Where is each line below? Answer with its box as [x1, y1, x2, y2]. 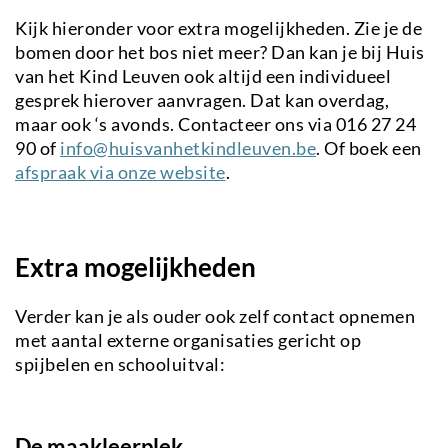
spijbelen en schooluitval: [15, 352, 225, 375]
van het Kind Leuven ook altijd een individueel [15, 64, 391, 87]
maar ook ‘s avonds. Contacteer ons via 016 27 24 [15, 112, 416, 135]
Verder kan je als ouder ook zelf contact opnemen [15, 304, 415, 327]
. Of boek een [316, 136, 422, 159]
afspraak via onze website [15, 160, 226, 183]
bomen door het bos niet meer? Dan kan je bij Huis [15, 40, 425, 63]
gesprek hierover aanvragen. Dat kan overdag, [15, 88, 389, 111]
